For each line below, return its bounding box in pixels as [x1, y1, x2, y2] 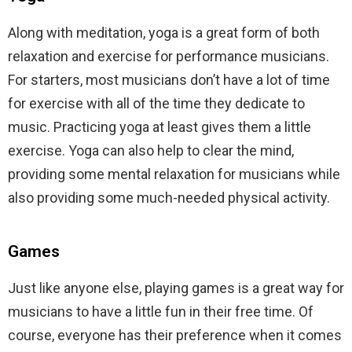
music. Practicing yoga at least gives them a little [8, 118, 311, 135]
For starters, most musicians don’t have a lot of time [8, 71, 330, 88]
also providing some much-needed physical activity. [8, 189, 330, 206]
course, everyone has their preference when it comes [8, 326, 342, 343]
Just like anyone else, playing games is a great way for [8, 279, 344, 296]
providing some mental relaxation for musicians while [8, 165, 340, 182]
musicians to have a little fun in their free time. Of [8, 302, 313, 320]
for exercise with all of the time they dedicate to [8, 94, 305, 112]
